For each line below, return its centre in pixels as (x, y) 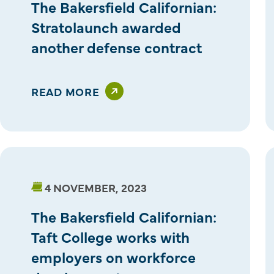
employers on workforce (113, 256)
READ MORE (65, 91)
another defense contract (117, 46)
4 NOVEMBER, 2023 (96, 187)
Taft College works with (110, 236)
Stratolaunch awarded (106, 26)
